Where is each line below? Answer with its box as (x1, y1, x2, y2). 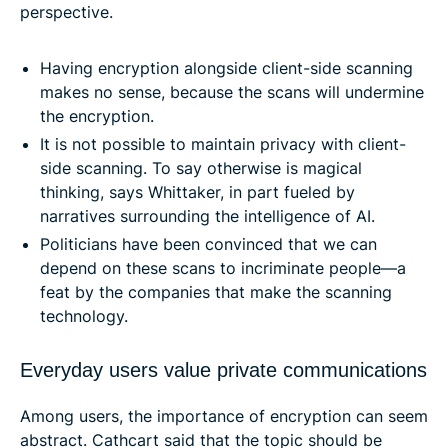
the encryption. (40, 105, 154, 126)
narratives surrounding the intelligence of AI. (40, 205, 375, 226)
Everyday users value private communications (20, 358, 427, 381)
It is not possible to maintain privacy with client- (40, 133, 406, 154)
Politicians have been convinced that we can (40, 233, 377, 254)
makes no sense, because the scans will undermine (40, 81, 424, 102)
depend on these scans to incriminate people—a (40, 257, 406, 278)
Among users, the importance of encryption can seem (20, 405, 428, 426)
